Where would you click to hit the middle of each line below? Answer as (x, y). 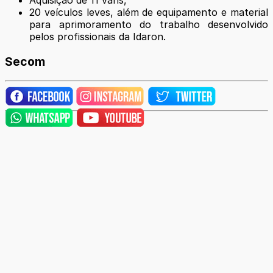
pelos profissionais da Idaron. (97, 36)
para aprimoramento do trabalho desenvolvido (149, 24)
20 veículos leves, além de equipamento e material (149, 12)
